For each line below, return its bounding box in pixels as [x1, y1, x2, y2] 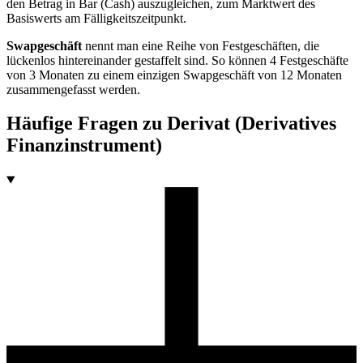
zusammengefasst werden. [6, 82, 140, 96]
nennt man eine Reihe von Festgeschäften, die [82, 38, 319, 53]
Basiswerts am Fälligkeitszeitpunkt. [6, 11, 186, 25]
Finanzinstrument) [6, 135, 162, 156]
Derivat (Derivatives [167, 113, 336, 135]
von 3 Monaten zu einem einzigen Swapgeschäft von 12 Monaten [6, 67, 342, 82]
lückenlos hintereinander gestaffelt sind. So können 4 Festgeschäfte [6, 53, 348, 67]
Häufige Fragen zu [6, 113, 167, 135]
